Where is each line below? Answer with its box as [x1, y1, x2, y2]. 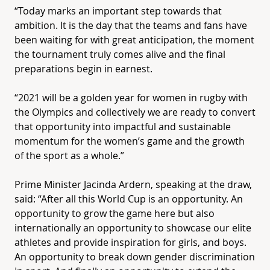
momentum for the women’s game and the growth [14, 134, 245, 148]
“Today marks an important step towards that [14, 4, 222, 17]
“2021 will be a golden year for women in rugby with [14, 90, 248, 104]
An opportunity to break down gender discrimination [14, 250, 255, 263]
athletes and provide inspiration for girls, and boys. [14, 235, 246, 249]
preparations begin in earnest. [14, 61, 152, 75]
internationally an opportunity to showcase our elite [14, 221, 251, 234]
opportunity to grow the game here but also [14, 206, 215, 220]
